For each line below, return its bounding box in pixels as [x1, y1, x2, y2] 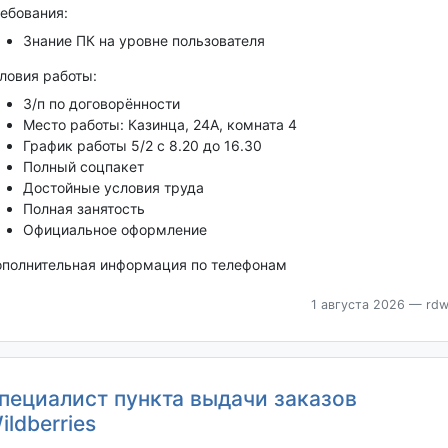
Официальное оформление [22, 220, 207, 238]
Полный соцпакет [22, 157, 144, 175]
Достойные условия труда [22, 178, 204, 196]
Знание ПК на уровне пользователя [22, 31, 265, 49]
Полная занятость [22, 199, 149, 217]
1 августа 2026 [310, 296, 405, 312]
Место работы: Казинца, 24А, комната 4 [22, 115, 297, 133]
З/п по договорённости [22, 94, 180, 112]
